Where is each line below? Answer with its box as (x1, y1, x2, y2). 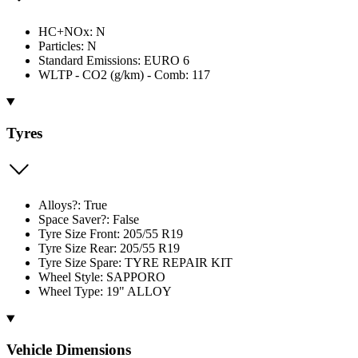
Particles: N (38, 38, 97, 53)
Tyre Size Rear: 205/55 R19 (38, 241, 180, 256)
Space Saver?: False (38, 213, 139, 227)
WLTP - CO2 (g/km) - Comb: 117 (38, 67, 210, 82)
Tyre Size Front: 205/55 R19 (38, 227, 183, 241)
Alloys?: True (38, 198, 107, 213)
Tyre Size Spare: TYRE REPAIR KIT (38, 256, 233, 270)
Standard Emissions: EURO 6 (38, 53, 189, 67)
